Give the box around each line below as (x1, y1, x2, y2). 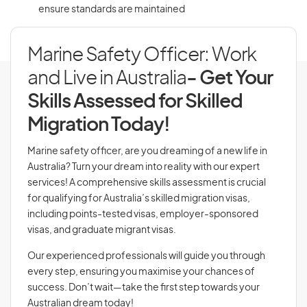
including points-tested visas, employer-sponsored (27, 210, 258, 219)
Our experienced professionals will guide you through (27, 251, 265, 261)
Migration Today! (27, 116, 170, 135)
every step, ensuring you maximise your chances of (27, 267, 255, 277)
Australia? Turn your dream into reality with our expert (27, 162, 260, 172)
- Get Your (186, 69, 273, 88)
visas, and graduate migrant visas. (27, 225, 177, 235)
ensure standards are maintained (38, 5, 185, 14)
